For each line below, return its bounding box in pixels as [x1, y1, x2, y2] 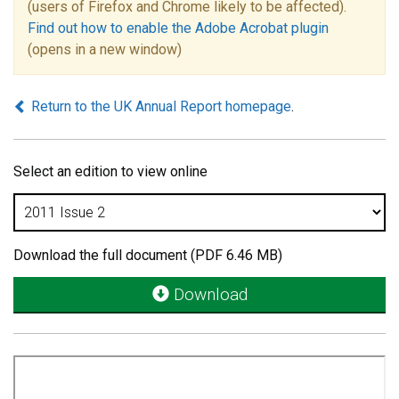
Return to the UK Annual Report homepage [28, 98, 291, 115]
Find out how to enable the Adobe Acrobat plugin [28, 20, 329, 37]
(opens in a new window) [28, 41, 182, 58]
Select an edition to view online [13, 163, 208, 180]
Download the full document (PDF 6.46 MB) [13, 247, 282, 264]
